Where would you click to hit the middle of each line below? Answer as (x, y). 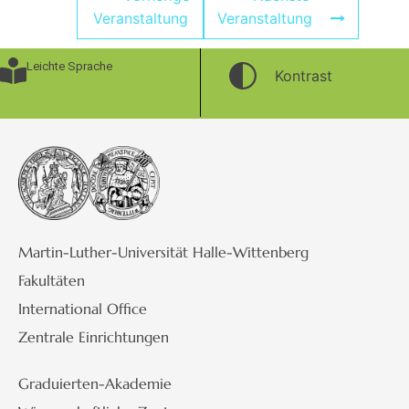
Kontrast (303, 76)
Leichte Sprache (69, 67)
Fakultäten (52, 280)
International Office (83, 308)
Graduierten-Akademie (95, 383)
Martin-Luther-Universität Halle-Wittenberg (163, 252)
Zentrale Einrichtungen (94, 336)
